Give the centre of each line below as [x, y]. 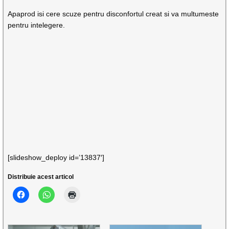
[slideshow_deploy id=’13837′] [56, 158]
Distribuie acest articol [41, 177]
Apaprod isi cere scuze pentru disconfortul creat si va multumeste [113, 14]
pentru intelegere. [37, 25]
